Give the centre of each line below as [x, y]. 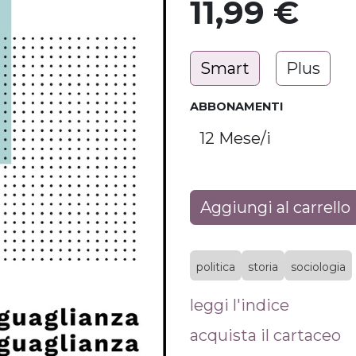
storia [263, 267]
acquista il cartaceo [265, 335]
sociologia [318, 267]
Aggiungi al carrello [275, 207]
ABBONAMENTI [236, 106]
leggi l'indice [240, 305]
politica [216, 267]
